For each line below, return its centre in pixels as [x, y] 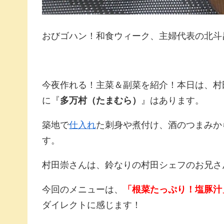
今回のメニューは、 [82, 189]
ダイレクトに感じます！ [91, 205]
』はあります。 [172, 100]
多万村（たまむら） [100, 100]
